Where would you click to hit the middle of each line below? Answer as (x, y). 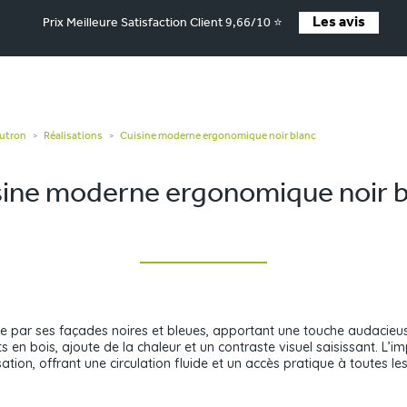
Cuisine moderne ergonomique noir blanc (218, 136)
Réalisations (73, 136)
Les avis (338, 23)
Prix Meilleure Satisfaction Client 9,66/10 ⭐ (162, 23)
